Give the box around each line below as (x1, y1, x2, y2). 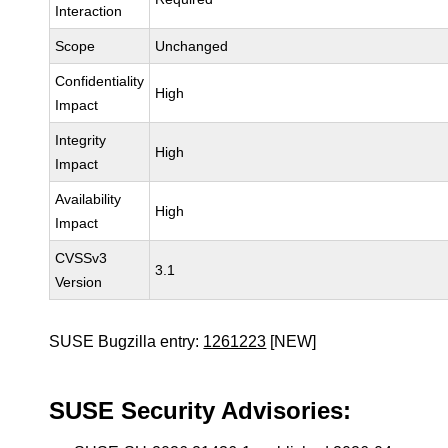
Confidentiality (55, 73, 145, 89)
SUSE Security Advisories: (49, 397, 352, 424)
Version (55, 274, 103, 290)
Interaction (55, 3, 123, 19)
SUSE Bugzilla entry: (49, 333, 204, 350)
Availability (55, 191, 122, 207)
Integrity (55, 132, 107, 148)
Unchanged (155, 38, 229, 54)
